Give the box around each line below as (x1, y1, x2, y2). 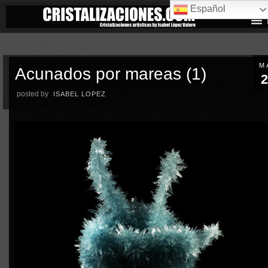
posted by (15, 89, 51, 98)
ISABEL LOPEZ (53, 90, 106, 98)
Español (188, 4, 226, 14)
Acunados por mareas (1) (15, 64, 207, 83)
